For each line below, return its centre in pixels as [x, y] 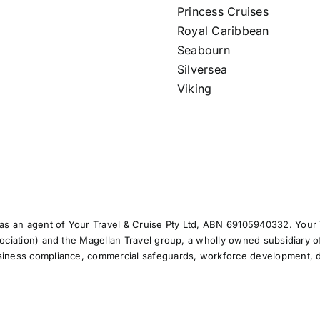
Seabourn [203, 50]
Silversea [202, 69]
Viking [194, 88]
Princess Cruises [222, 11]
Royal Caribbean [223, 30]
